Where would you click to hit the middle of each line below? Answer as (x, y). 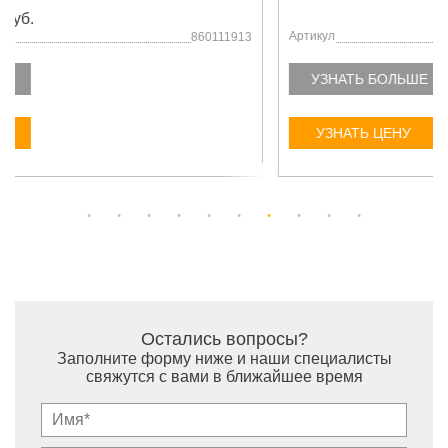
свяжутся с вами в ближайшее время (224, 376)
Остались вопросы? (224, 339)
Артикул (49, 36)
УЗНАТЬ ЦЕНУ (100, 133)
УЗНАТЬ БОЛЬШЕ (106, 79)
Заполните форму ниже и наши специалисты (224, 358)
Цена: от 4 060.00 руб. (107, 18)
